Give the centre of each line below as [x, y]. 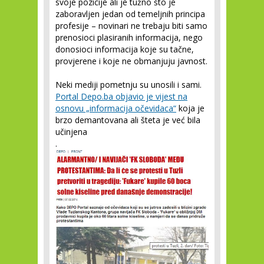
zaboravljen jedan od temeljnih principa [130, 14]
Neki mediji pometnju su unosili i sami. [128, 85]
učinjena [71, 132]
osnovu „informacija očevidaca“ [116, 108]
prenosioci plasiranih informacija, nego [129, 37]
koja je [190, 108]
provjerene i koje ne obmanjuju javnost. [131, 61]
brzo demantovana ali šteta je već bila [128, 120]
